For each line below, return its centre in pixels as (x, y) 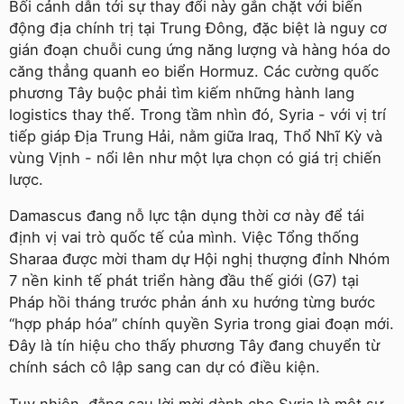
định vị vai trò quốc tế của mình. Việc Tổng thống (184, 237)
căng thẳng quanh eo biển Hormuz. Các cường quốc (194, 71)
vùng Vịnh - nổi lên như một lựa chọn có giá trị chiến (195, 157)
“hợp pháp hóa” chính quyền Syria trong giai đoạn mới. (202, 324)
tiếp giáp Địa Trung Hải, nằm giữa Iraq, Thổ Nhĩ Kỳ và (196, 136)
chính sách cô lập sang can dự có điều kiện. (165, 367)
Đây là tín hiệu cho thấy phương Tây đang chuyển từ (194, 345)
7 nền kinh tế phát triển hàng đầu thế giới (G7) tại (184, 280)
